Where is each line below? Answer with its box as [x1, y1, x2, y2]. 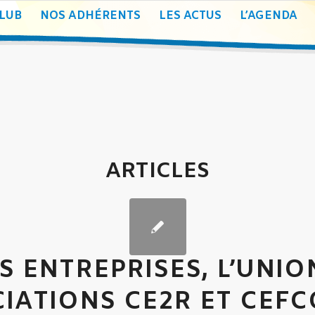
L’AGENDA [240, 8, 297, 23]
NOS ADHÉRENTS [40, 8, 141, 23]
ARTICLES [105, 157, 210, 186]
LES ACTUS [159, 8, 221, 23]
